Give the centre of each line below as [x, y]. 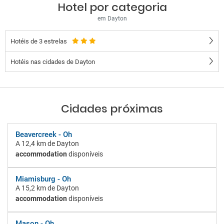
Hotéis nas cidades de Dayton [53, 61]
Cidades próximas [112, 109]
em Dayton [112, 18]
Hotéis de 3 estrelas [39, 41]
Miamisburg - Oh [43, 179]
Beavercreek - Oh [44, 134]
